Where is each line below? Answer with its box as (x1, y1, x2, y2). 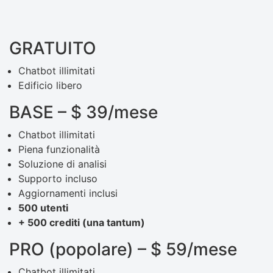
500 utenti (18, 202, 68, 214)
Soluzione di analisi (18, 158, 107, 171)
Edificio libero (18, 79, 82, 92)
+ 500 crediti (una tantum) (18, 216, 145, 229)
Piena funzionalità (18, 143, 100, 156)
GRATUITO (9, 38, 96, 59)
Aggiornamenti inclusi (18, 187, 118, 200)
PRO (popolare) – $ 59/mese (9, 239, 237, 260)
